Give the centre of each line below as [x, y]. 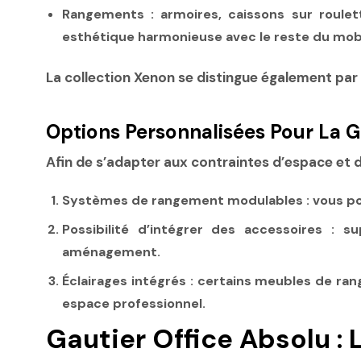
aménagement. [111, 252]
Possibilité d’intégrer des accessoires [193, 229]
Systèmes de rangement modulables [183, 201]
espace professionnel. [134, 303]
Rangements [103, 15]
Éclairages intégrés [124, 280]
